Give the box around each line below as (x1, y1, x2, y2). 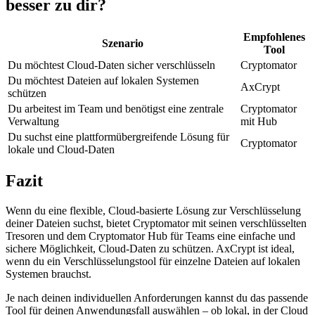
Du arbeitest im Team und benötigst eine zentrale (8, 102, 224, 115)
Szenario (102, 37, 143, 49)
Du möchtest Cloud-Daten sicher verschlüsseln (8, 58, 215, 71)
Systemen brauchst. (6, 268, 91, 281)
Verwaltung (8, 115, 59, 127)
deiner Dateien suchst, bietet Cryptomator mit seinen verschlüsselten (6, 217, 307, 230)
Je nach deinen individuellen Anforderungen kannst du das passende (6, 292, 308, 304)
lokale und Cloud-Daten (8, 143, 115, 155)
